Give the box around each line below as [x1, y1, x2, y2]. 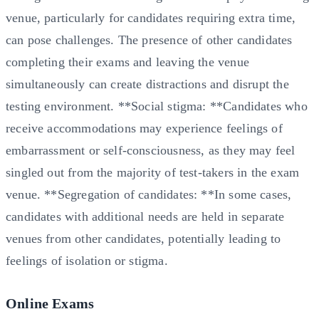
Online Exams [6, 295, 95, 311]
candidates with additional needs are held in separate [6, 209, 285, 224]
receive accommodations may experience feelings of [6, 120, 283, 135]
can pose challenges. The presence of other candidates [6, 32, 293, 47]
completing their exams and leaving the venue [6, 54, 249, 69]
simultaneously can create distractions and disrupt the [6, 76, 289, 91]
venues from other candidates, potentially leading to [6, 231, 281, 246]
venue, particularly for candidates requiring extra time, [6, 10, 296, 25]
